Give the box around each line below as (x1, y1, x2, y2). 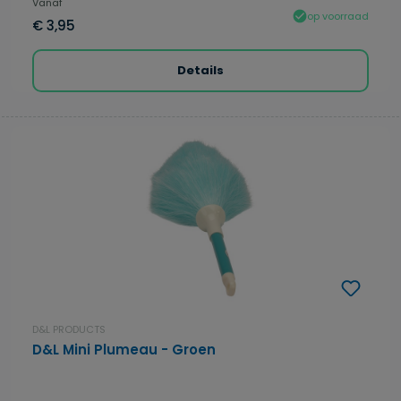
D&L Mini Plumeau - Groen (32, 340, 216, 360)
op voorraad (307, 8, 369, 23)
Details (177, 62, 224, 80)
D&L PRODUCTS (32, 322, 106, 337)
